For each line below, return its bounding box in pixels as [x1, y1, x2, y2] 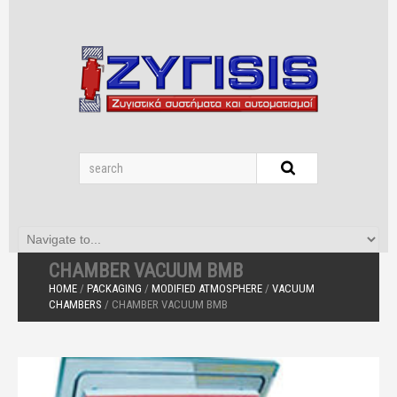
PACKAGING [87, 282, 142, 295]
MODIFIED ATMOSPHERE [152, 282, 262, 295]
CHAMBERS [49, 298, 102, 311]
